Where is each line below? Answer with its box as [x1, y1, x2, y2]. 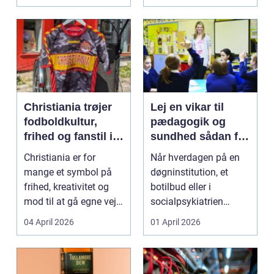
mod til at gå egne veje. [24, 196, 124, 208]
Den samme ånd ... [24, 210, 105, 223]
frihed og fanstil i [24, 130, 113, 143]
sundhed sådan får [150, 130, 199, 143]
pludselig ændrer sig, [150, 210, 240, 223]
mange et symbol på [24, 166, 112, 179]
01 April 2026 [150, 217, 201, 228]
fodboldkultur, [24, 116, 97, 128]
